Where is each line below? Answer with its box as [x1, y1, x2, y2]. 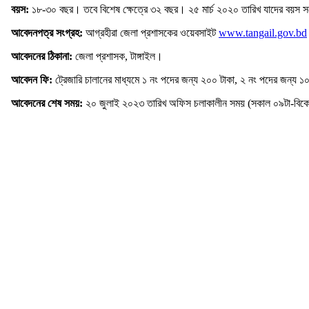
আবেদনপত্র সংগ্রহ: [11, 27, 86, 39]
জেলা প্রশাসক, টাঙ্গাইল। [75, 50, 163, 63]
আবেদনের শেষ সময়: [11, 97, 83, 110]
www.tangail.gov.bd [219, 27, 307, 39]
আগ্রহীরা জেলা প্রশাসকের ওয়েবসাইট [86, 27, 219, 39]
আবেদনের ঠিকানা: [11, 50, 75, 63]
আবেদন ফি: [11, 74, 52, 86]
